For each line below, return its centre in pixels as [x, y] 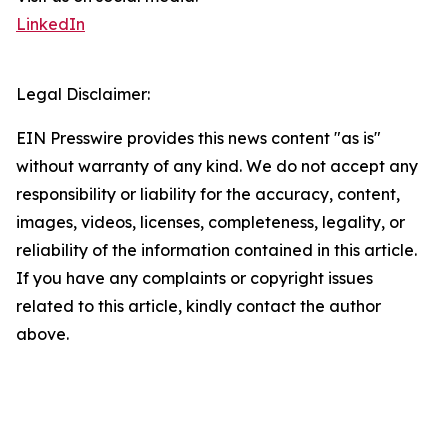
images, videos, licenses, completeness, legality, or [210, 222]
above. [42, 334]
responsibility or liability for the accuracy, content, [208, 194]
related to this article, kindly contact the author [198, 306]
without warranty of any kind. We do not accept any [217, 166]
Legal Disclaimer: [83, 94]
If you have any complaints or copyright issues [194, 278]
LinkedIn [50, 24]
